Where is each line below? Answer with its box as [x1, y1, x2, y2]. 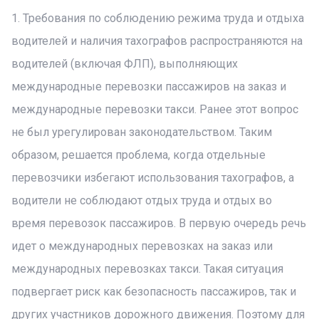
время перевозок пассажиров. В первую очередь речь [11, 216, 306, 230]
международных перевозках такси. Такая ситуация [11, 262, 283, 276]
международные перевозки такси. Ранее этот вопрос [11, 103, 298, 116]
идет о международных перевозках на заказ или [11, 239, 273, 253]
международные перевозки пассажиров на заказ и [11, 80, 286, 93]
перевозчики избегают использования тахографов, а [11, 171, 294, 184]
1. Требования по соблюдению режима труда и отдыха [11, 11, 304, 25]
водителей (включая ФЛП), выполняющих [11, 57, 238, 70]
